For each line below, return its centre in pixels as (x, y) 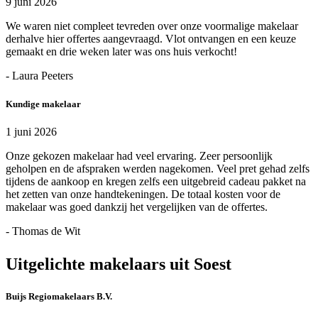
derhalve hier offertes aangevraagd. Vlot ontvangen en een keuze (151, 39)
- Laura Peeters (39, 76)
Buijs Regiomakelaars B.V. (59, 296)
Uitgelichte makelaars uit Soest (119, 264)
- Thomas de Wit (43, 231)
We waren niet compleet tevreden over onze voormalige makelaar (152, 26)
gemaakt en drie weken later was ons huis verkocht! (121, 52)
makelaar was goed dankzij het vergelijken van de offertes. (137, 207)
